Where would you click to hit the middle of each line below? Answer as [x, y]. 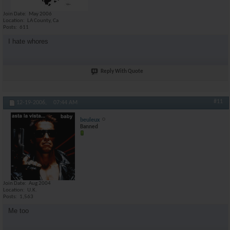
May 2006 [40, 14]
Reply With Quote [122, 71]
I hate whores [28, 41]
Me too [18, 210]
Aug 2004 [40, 184]
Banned [89, 127]
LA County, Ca [43, 21]
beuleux [90, 120]
